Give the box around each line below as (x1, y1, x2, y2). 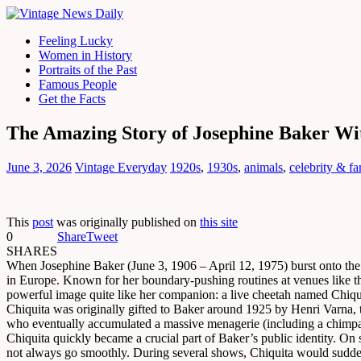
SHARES (6, 243, 57, 258)
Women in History (39, 48, 132, 62)
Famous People (39, 77, 117, 91)
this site (200, 214, 238, 229)
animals (244, 160, 283, 174)
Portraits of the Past (39, 63, 137, 77)
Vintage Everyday (75, 160, 167, 174)
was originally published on (53, 214, 200, 229)
